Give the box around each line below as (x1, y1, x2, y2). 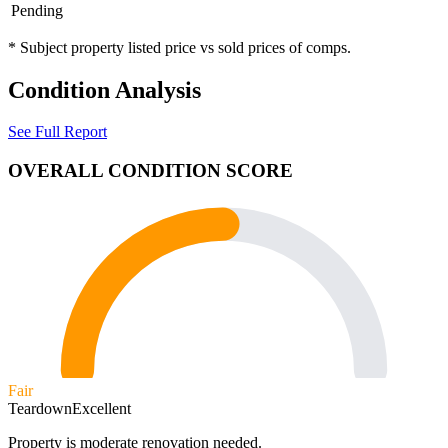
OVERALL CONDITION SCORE (8, 160, 293, 182)
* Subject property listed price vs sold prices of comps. (8, 38, 351, 56)
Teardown (8, 400, 72, 418)
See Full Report (8, 123, 107, 141)
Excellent (72, 400, 131, 418)
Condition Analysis (8, 76, 201, 103)
